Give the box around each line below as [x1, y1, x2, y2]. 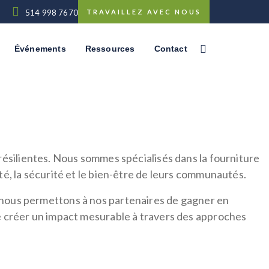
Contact [154, 44, 187, 53]
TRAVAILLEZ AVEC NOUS [86, 8, 201, 16]
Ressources [85, 44, 135, 53]
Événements [14, 44, 66, 53]
